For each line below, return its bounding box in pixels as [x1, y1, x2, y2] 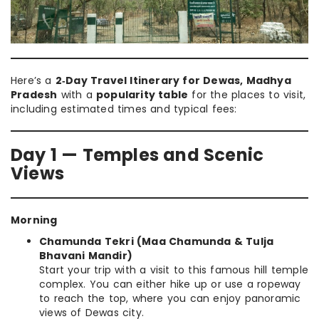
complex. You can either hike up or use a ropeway [39, 276, 301, 291]
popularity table [96, 87, 189, 102]
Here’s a [11, 73, 56, 88]
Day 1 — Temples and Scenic [11, 142, 264, 167]
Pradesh [11, 87, 58, 102]
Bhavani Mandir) [39, 248, 132, 263]
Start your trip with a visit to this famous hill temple [39, 262, 309, 277]
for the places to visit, [188, 87, 306, 102]
